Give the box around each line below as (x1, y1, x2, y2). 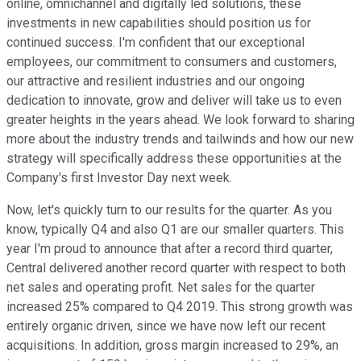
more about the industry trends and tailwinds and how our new (6, 131, 354, 147)
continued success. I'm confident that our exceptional (6, 35, 305, 51)
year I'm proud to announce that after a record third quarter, (6, 241, 333, 257)
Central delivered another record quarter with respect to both (6, 260, 346, 276)
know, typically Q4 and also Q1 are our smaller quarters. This (6, 222, 344, 238)
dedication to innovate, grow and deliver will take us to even (6, 93, 342, 109)
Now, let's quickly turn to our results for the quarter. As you (6, 202, 332, 218)
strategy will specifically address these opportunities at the (6, 151, 342, 167)
